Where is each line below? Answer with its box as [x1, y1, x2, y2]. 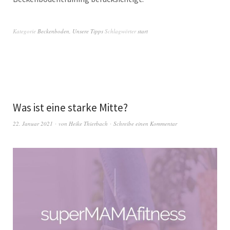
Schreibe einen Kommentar [113, 119, 177, 127]
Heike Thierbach [69, 119, 108, 127]
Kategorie [13, 27, 37, 35]
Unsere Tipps [72, 27, 103, 35]
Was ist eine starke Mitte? [13, 100, 128, 114]
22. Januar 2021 [13, 119, 53, 127]
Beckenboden [37, 27, 69, 35]
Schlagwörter [105, 27, 138, 35]
